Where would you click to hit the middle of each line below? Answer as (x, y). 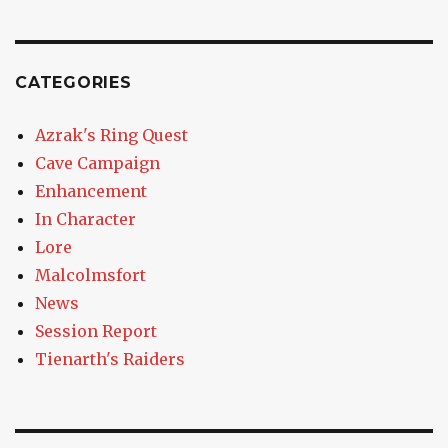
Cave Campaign (97, 162)
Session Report (96, 330)
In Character (85, 218)
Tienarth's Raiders (110, 358)
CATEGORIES (73, 82)
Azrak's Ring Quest (111, 134)
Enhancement (91, 190)
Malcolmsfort (90, 274)
